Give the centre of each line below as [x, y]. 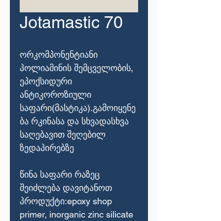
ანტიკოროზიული [55, 94]
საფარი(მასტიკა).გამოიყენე [78, 108]
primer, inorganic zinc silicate [76, 214]
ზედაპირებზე [47, 148]
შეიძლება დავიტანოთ [66, 188]
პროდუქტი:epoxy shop [66, 201]
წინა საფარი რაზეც [60, 174]
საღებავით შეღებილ [63, 134]
